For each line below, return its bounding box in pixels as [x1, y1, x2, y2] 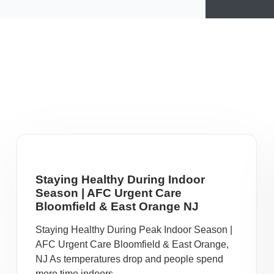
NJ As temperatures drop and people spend [35, 254, 223, 264]
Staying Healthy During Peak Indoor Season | [35, 224, 232, 235]
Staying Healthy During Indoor [35, 173, 205, 186]
